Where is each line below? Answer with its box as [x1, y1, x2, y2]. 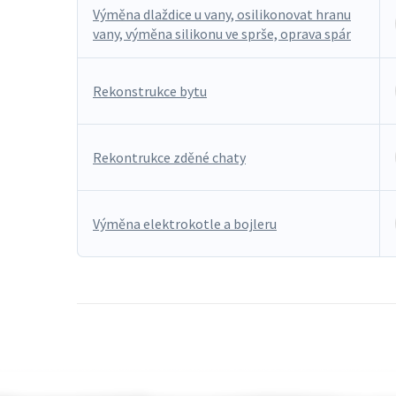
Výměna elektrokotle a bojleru [93, 215, 277, 232]
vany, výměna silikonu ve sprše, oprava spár [93, 25, 351, 42]
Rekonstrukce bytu [93, 82, 207, 100]
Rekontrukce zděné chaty [93, 148, 246, 166]
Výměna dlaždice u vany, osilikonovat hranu [93, 5, 351, 23]
